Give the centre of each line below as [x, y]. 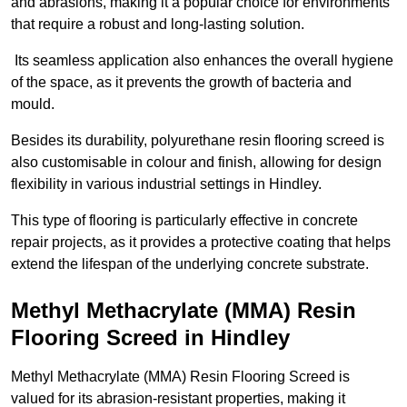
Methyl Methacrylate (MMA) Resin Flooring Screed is [180, 377]
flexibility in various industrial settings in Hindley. [168, 184]
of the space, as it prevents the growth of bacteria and [181, 83]
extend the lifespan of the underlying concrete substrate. [190, 264]
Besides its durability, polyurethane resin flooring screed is [198, 141]
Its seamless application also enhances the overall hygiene [202, 61]
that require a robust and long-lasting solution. [158, 25]
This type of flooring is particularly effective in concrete [184, 221]
